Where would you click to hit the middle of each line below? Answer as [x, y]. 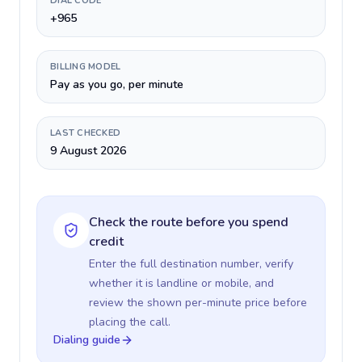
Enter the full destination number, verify [191, 264]
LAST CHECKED [86, 133]
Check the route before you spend [189, 222]
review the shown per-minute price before [198, 303]
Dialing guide [87, 340]
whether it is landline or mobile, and [181, 283]
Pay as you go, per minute [117, 84]
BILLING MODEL [86, 67]
